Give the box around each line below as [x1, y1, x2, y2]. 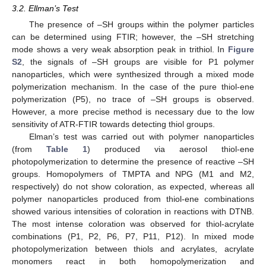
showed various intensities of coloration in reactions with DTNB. [12, 206, 254, 216]
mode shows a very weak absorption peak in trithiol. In [12, 44, 228, 54]
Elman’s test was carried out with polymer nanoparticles [28, 131, 254, 141]
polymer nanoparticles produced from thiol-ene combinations [12, 194, 254, 204]
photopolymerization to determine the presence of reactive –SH [12, 156, 254, 166]
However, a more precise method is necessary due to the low [12, 106, 254, 116]
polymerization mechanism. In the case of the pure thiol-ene [12, 81, 254, 91]
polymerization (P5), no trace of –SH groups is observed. [12, 94, 254, 104]
